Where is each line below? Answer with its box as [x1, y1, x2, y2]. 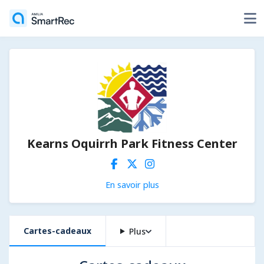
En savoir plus [105, 179, 159, 190]
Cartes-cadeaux [24, 225, 91, 236]
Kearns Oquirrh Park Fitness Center [27, 136, 237, 151]
